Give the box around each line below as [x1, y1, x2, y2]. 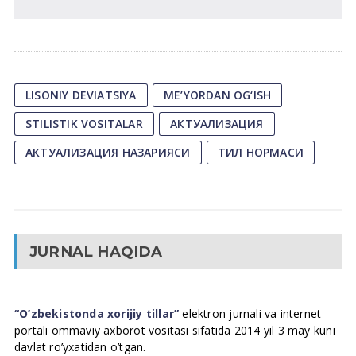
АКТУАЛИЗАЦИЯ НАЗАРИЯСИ [25, 145, 191, 160]
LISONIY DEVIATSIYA [25, 87, 137, 103]
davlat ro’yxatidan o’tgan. [14, 339, 146, 354]
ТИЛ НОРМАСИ [217, 145, 304, 160]
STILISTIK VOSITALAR [25, 116, 143, 131]
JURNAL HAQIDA [29, 242, 163, 261]
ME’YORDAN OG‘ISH [163, 87, 272, 103]
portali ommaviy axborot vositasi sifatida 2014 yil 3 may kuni [14, 323, 335, 338]
